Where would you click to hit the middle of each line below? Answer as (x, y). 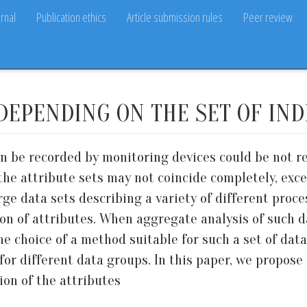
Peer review (268, 17)
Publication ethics (71, 17)
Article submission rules (175, 17)
